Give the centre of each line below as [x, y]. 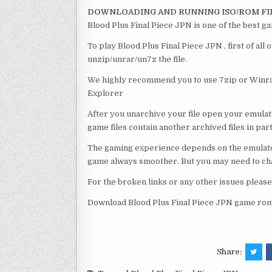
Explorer [105, 93]
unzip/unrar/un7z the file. [137, 59]
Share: [230, 252]
